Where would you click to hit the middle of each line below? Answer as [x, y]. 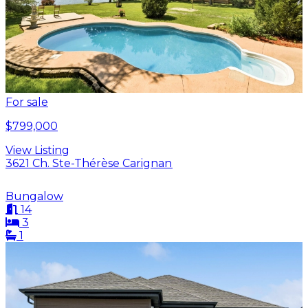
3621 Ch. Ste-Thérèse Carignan [89, 163]
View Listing [37, 150]
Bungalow [34, 196]
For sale [27, 102]
